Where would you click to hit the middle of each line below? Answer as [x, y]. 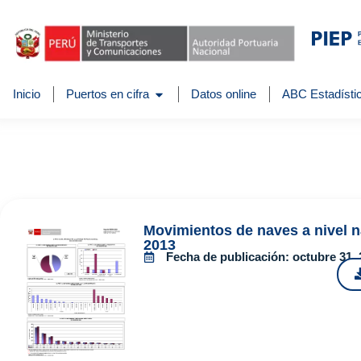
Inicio [27, 94]
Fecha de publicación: [230, 256]
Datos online [224, 94]
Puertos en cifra [108, 94]
